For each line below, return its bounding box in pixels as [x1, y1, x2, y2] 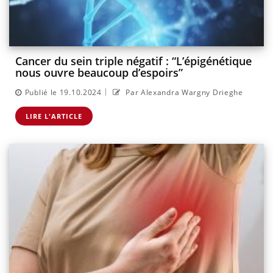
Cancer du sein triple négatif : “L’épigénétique [15, 54, 252, 69]
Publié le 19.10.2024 [24, 87, 102, 97]
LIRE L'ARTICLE [26, 111, 82, 121]
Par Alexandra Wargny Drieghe [123, 87, 243, 97]
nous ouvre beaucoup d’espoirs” [15, 65, 183, 80]
